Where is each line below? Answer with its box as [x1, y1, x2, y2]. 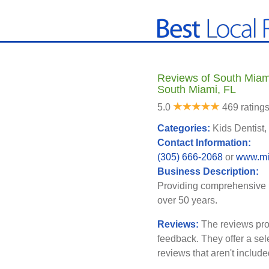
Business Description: [157, 166, 261, 177]
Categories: [157, 123, 213, 133]
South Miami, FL [157, 83, 236, 95]
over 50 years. [157, 195, 217, 205]
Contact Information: [157, 138, 253, 148]
